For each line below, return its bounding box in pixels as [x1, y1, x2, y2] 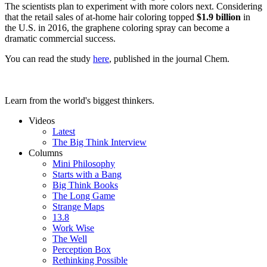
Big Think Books [52, 180, 118, 191]
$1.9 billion [197, 12, 241, 23]
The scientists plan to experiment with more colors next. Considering [5, 1, 262, 12]
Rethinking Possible [52, 255, 128, 266]
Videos [29, 116, 55, 126]
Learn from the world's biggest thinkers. [5, 95, 154, 106]
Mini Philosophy [52, 159, 115, 169]
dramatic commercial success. [5, 33, 116, 44]
